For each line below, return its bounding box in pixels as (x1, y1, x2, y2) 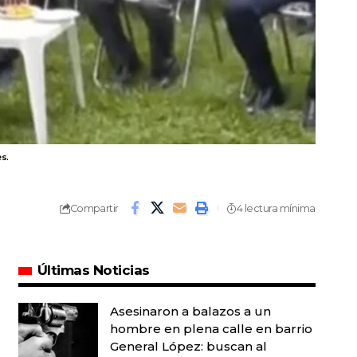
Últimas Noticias (37, 262, 150, 278)
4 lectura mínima (236, 202, 316, 214)
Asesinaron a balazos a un (109, 304, 271, 319)
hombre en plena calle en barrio (109, 321, 312, 336)
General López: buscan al (109, 339, 267, 354)
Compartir (69, 202, 119, 214)
